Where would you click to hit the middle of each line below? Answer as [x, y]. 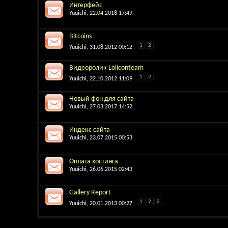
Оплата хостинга [94, 161]
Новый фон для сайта [102, 99]
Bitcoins [80, 37]
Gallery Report [90, 193]
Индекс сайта [90, 130]
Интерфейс [86, 5]
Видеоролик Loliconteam [106, 68]
